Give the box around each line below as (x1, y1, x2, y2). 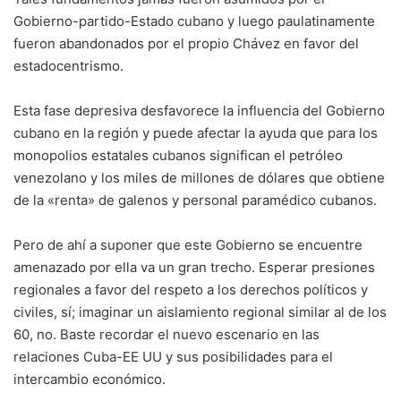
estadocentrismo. (13, 56, 124, 74)
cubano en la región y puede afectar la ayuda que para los (13, 124, 378, 141)
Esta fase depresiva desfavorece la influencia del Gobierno (13, 101, 385, 119)
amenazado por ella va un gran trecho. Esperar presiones (13, 258, 375, 276)
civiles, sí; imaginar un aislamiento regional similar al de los (13, 303, 387, 320)
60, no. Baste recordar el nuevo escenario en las (13, 325, 320, 343)
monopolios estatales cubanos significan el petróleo (13, 146, 343, 164)
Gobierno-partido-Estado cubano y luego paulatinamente (13, 12, 375, 30)
